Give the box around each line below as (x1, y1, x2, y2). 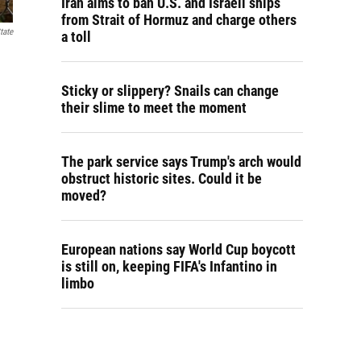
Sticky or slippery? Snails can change (61, 82, 279, 99)
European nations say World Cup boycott (61, 241, 296, 258)
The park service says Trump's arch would (61, 153, 301, 170)
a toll (61, 28, 91, 45)
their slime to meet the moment (61, 99, 247, 116)
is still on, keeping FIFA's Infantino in (61, 258, 277, 275)
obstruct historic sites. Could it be (61, 170, 262, 187)
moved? (61, 187, 106, 204)
